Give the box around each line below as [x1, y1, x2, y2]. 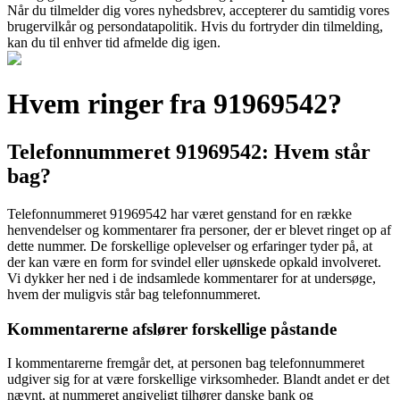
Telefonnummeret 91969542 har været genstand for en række [7, 205, 352, 221]
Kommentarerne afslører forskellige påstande [7, 319, 337, 338]
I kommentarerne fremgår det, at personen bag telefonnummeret [7, 355, 364, 371]
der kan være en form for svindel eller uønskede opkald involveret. [7, 254, 381, 270]
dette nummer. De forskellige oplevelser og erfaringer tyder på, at [7, 237, 372, 254]
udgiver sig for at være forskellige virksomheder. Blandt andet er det [7, 371, 389, 387]
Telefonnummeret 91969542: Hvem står [7, 139, 371, 163]
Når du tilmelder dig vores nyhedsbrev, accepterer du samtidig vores [7, 3, 389, 18]
